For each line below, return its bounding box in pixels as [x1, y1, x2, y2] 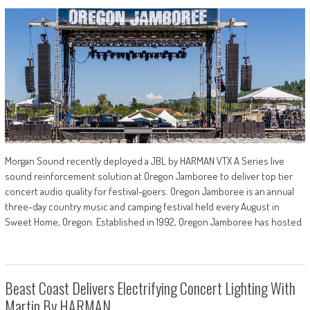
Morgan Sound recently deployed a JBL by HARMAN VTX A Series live [4, 154, 284, 168]
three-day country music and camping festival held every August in [4, 200, 280, 214]
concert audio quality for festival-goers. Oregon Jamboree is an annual [4, 185, 294, 199]
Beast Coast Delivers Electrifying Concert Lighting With [4, 277, 295, 300]
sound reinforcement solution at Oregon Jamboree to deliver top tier [4, 170, 293, 183]
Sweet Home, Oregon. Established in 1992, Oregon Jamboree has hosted [4, 215, 302, 229]
